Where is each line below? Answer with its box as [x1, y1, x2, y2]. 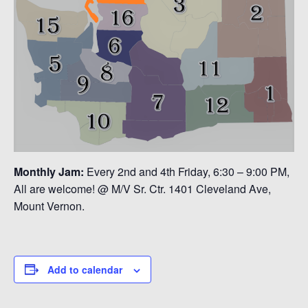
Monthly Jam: [14, 163, 84, 179]
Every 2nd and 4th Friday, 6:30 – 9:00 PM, [84, 163, 289, 179]
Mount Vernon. [14, 197, 85, 214]
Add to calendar [47, 262, 122, 276]
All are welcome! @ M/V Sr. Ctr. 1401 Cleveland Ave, [14, 180, 271, 197]
